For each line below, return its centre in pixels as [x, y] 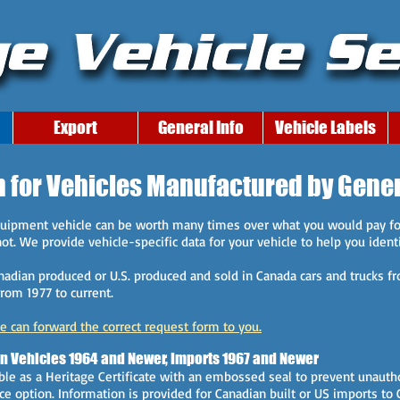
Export [75, 127]
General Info [200, 127]
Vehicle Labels [325, 127]
